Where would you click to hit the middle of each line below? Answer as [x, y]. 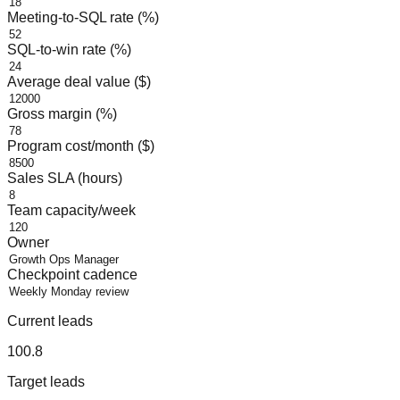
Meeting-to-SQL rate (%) [83, 17]
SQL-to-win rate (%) [69, 49]
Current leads [50, 321]
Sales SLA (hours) [65, 178]
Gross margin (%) [62, 113]
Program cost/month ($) [81, 146]
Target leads [46, 381]
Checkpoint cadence [72, 274]
